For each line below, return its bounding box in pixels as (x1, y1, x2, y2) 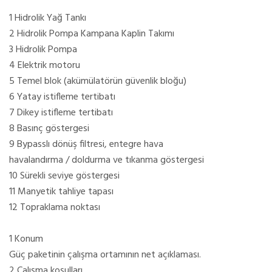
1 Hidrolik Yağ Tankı (9, 10, 86, 26)
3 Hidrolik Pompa (9, 41, 77, 58)
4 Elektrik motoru (9, 57, 80, 73)
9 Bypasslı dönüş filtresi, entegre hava (9, 136, 163, 152)
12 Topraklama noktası (9, 199, 100, 216)
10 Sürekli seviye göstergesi (9, 168, 120, 184)
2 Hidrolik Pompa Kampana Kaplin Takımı (9, 25, 174, 42)
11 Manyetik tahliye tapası (9, 183, 114, 200)
